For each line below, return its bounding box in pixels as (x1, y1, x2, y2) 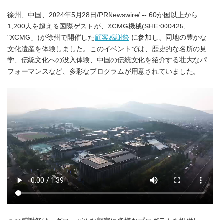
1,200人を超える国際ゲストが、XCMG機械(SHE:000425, (7, 23, 186, 30)
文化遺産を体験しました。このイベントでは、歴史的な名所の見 (7, 45, 207, 53)
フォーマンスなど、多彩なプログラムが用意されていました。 (7, 68, 200, 75)
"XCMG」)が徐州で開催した (7, 34, 95, 41)
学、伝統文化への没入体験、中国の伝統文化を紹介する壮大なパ (7, 56, 207, 64)
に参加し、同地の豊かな (129, 34, 207, 41)
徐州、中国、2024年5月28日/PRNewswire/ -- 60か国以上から (7, 11, 198, 19)
